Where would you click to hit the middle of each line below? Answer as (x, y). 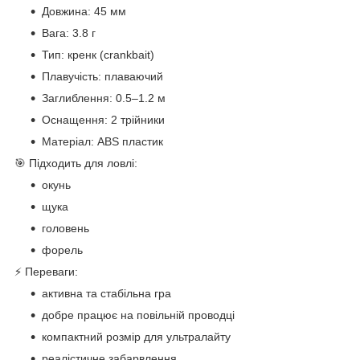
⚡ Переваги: (46, 271)
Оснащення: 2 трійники (103, 119)
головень (65, 228)
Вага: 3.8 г (69, 33)
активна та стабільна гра (106, 293)
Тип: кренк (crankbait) (98, 54)
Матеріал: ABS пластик (102, 141)
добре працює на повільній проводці (138, 315)
